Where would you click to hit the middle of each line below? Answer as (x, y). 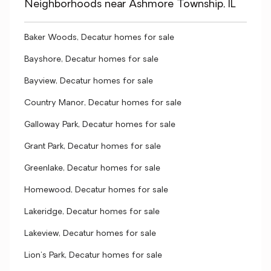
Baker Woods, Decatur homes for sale (99, 38)
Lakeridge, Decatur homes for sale (92, 212)
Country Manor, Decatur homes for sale (103, 103)
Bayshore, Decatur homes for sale (91, 60)
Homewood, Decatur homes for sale (96, 190)
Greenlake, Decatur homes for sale (92, 168)
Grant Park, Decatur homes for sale (93, 147)
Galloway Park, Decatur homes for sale (100, 125)
